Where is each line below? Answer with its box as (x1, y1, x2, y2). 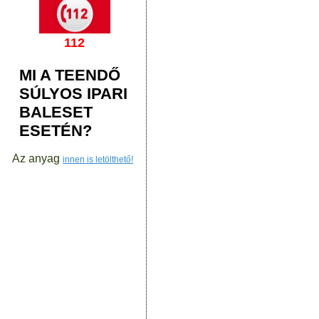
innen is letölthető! (63, 155, 133, 164)
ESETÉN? (19, 122, 92, 140)
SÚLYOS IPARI (19, 85, 127, 103)
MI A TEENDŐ (19, 66, 120, 84)
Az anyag (12, 152, 63, 164)
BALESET (19, 103, 93, 121)
